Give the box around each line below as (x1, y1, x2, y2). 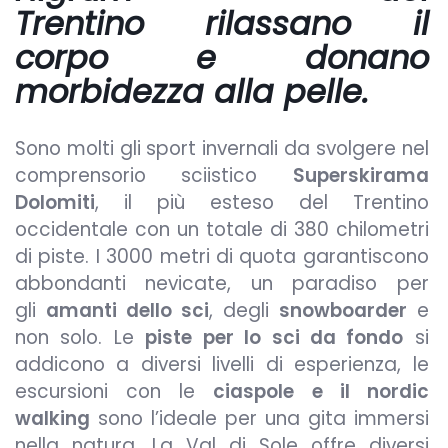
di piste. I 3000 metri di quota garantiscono (15, 243, 429, 271)
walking (15, 405, 90, 433)
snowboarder (278, 297, 407, 325)
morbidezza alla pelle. (15, 69, 369, 115)
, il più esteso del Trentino (95, 189, 429, 217)
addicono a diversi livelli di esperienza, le (15, 351, 429, 379)
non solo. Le (15, 324, 146, 352)
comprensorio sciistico (15, 162, 293, 190)
